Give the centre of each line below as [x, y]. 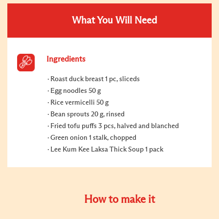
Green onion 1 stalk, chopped [93, 138]
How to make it [119, 200]
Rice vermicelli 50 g [79, 102]
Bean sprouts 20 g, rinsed [88, 114]
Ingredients [66, 59]
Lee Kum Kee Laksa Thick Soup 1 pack [107, 149]
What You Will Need [114, 20]
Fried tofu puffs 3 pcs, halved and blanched [115, 126]
